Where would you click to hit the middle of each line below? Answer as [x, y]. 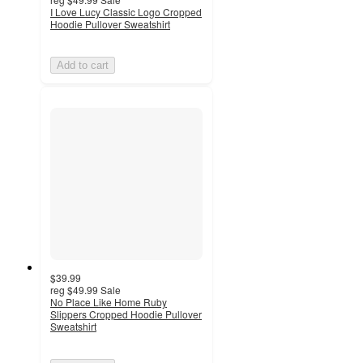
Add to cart [83, 65]
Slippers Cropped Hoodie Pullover [126, 314]
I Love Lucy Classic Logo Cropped [126, 11]
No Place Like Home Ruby [109, 301]
